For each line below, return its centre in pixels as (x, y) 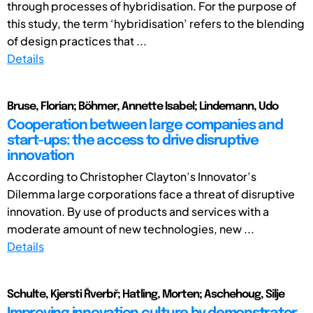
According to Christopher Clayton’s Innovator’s (132, 176)
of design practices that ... (77, 41)
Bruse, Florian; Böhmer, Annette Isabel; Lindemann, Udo (143, 106)
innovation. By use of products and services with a (138, 211)
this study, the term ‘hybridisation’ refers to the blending (156, 23)
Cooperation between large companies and (145, 125)
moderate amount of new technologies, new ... (131, 228)
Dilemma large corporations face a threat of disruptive (151, 194)
